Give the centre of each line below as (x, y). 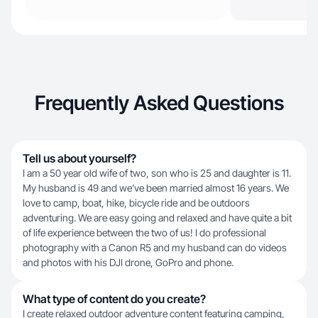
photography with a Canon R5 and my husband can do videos (155, 247)
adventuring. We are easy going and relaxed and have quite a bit (157, 218)
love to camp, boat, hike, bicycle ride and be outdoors (136, 203)
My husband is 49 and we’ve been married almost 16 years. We (156, 188)
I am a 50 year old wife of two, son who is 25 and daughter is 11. (157, 173)
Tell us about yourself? (79, 158)
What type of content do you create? (114, 299)
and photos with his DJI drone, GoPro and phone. (128, 262)
